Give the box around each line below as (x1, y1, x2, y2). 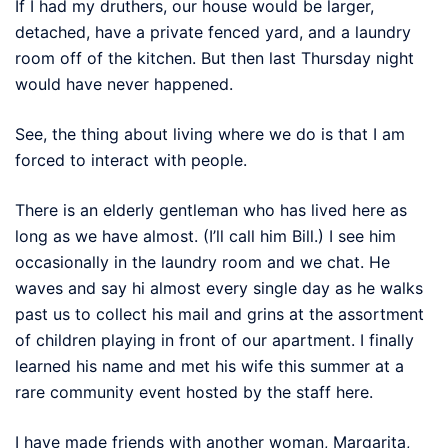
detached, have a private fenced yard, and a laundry (15, 21, 411, 42)
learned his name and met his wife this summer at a (15, 355, 404, 376)
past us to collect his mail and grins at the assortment (15, 303, 424, 324)
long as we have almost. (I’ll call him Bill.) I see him (15, 225, 396, 246)
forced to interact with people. (15, 149, 247, 170)
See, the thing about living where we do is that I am (15, 123, 405, 144)
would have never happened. (15, 73, 233, 94)
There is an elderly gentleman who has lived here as (15, 199, 407, 220)
